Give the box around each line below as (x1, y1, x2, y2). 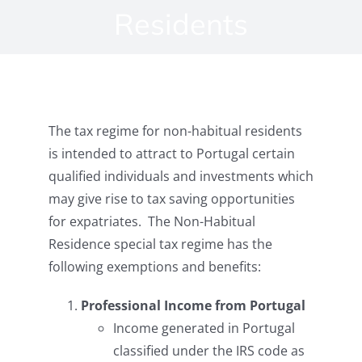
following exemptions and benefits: (48, 258, 261, 276)
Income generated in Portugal (113, 319, 295, 337)
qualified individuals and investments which (48, 167, 314, 185)
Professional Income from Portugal (81, 297, 305, 314)
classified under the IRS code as (113, 342, 305, 360)
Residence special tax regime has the (48, 235, 272, 253)
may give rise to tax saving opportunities (48, 190, 295, 208)
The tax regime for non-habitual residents (48, 122, 302, 140)
